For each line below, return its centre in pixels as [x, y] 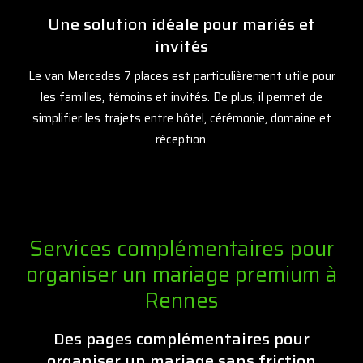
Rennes [181, 301]
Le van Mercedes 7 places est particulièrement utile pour [181, 77]
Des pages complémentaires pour [181, 339]
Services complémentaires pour [181, 249]
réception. [181, 140]
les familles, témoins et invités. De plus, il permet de [181, 98]
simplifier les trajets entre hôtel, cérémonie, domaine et [181, 119]
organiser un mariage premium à [181, 275]
